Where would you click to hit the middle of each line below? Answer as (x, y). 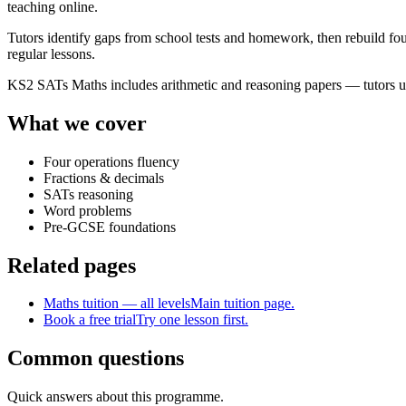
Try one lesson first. (192, 320)
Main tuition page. (242, 304)
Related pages (72, 265)
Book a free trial (90, 320)
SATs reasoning (88, 194)
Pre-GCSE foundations (110, 227)
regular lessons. (51, 53)
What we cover (77, 123)
